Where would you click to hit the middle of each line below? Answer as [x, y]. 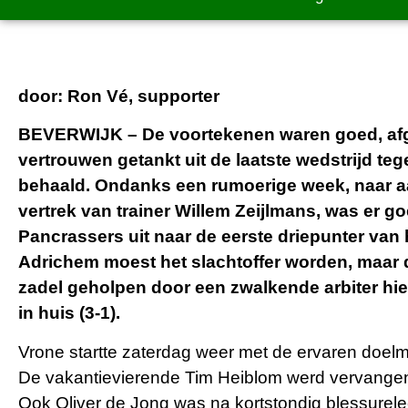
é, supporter [169, 96]
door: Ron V [68, 96]
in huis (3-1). [69, 313]
